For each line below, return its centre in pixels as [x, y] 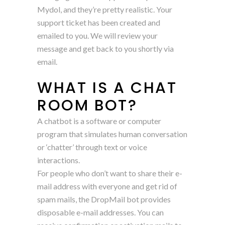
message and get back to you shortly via [105, 48]
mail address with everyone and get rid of [107, 186]
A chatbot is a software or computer [99, 121]
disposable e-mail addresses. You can [100, 212]
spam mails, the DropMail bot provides [104, 199]
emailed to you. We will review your [97, 35]
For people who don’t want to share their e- [110, 173]
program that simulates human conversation [112, 134]
